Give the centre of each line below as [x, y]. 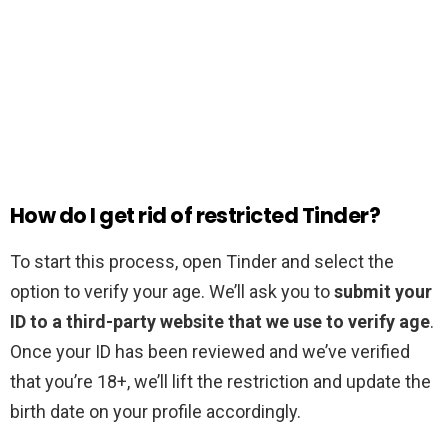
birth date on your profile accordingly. [155, 412]
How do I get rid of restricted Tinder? [195, 216]
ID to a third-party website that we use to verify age [220, 322]
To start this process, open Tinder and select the [202, 262]
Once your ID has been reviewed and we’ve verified [210, 352]
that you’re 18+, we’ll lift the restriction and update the [220, 382]
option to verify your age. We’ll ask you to [172, 292]
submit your [383, 292]
